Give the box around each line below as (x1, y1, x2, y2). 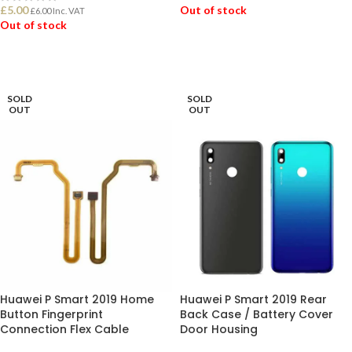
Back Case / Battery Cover (180, 306, 333, 322)
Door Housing (180, 321, 258, 337)
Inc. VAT (51, 5, 85, 16)
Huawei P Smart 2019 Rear (180, 291, 327, 307)
